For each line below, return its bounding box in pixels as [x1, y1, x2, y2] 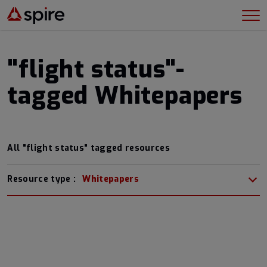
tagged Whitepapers [7, 80, 243, 111]
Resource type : [7, 173, 79, 185]
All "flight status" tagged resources [7, 142, 170, 154]
